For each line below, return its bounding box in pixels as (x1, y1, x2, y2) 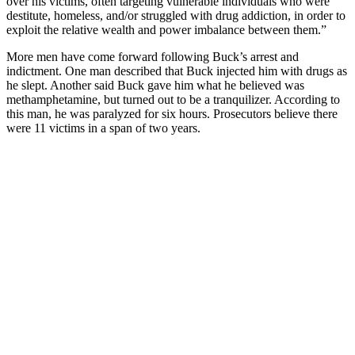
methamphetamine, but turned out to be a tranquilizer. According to (6, 92, 340, 106)
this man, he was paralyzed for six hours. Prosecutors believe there (6, 106, 338, 120)
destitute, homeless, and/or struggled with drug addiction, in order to (6, 8, 345, 22)
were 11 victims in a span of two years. (6, 120, 200, 135)
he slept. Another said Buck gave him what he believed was (6, 78, 304, 92)
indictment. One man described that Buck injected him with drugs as (6, 63, 347, 78)
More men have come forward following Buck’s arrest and (6, 49, 299, 63)
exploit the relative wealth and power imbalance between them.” (6, 22, 330, 36)
